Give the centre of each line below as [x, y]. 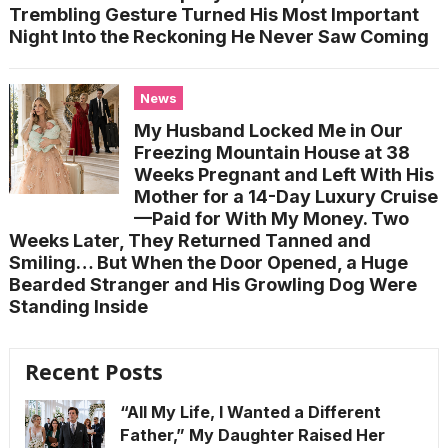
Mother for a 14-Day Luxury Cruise [285, 196]
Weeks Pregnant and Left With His [283, 174]
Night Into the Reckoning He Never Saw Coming [218, 36]
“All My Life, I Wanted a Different [250, 411]
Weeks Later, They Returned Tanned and [189, 240]
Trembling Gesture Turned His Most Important [213, 14]
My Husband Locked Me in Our [268, 130]
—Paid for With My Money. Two [271, 218]
